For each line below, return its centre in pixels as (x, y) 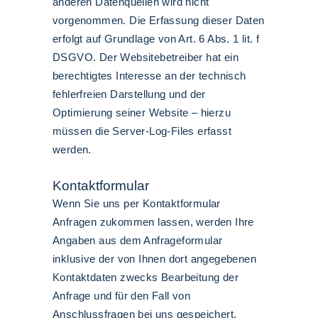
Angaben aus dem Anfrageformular (138, 240)
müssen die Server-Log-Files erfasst (142, 131)
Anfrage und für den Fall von (122, 296)
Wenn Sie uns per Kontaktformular (137, 203)
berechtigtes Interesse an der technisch (149, 76)
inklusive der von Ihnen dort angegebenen (154, 259)
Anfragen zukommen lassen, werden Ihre (153, 222)
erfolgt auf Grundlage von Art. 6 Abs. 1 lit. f (156, 39)
